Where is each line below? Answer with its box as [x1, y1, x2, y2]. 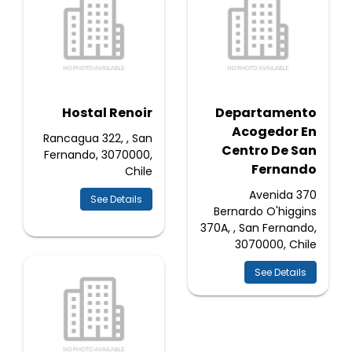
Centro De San [222, 141, 317, 159]
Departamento [215, 104, 317, 122]
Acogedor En [232, 123, 317, 141]
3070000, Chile [235, 236, 317, 252]
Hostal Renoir [62, 104, 152, 122]
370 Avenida [249, 187, 293, 203]
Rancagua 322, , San [43, 130, 152, 146]
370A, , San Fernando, [200, 220, 317, 236]
